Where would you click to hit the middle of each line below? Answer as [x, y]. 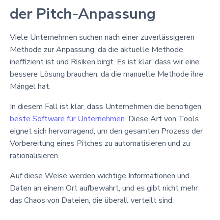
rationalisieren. [35, 155]
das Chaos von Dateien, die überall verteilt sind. [92, 200]
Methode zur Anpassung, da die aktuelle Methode [96, 49]
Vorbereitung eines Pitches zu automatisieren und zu [100, 143]
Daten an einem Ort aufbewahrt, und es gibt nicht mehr [104, 188]
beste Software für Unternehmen [67, 119]
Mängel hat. [30, 86]
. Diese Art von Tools [162, 119]
